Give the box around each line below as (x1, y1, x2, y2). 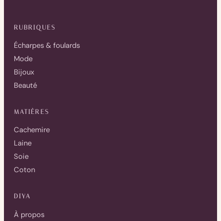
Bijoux (14, 67, 34, 77)
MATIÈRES (14, 108, 49, 116)
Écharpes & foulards (14, 40, 80, 51)
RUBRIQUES (14, 23, 56, 31)
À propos (14, 209, 44, 220)
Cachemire (14, 125, 50, 135)
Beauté (14, 80, 37, 91)
